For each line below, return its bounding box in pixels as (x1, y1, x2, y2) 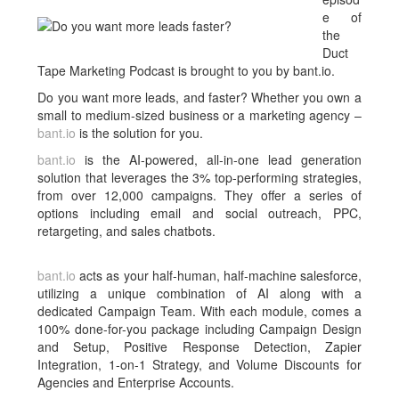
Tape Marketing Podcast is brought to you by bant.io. (37, 61, 336, 80)
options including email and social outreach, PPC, (37, 204, 362, 223)
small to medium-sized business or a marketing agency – (37, 106, 362, 125)
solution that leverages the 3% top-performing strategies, (37, 168, 362, 187)
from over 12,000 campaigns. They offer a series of (37, 186, 362, 205)
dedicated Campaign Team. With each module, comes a (37, 302, 362, 321)
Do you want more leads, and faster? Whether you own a (37, 88, 362, 107)
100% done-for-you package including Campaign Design (37, 320, 362, 338)
